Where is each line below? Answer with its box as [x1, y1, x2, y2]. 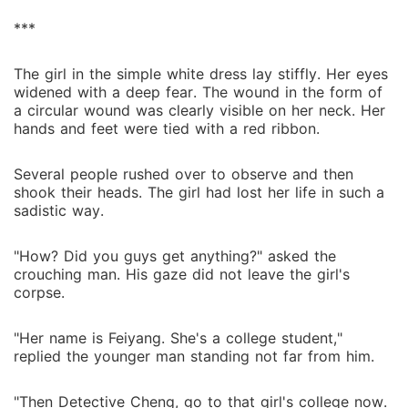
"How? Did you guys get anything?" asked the [14, 247, 336, 265]
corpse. [14, 283, 65, 301]
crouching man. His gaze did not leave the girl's [14, 265, 350, 283]
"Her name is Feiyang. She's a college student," [14, 329, 342, 347]
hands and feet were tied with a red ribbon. [14, 119, 320, 138]
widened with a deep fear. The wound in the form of [14, 83, 382, 101]
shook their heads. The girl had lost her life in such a [14, 183, 384, 201]
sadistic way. [14, 201, 104, 219]
